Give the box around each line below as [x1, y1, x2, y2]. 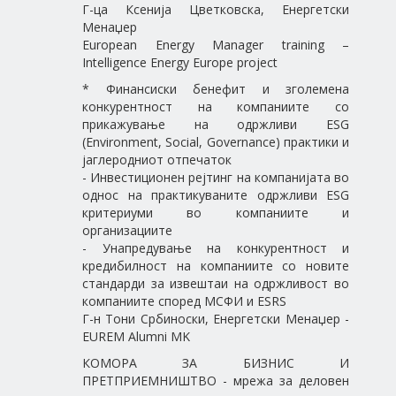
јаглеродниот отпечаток [82, 151, 232, 168]
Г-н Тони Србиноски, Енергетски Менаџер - [82, 310, 349, 327]
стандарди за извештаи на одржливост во [82, 275, 349, 292]
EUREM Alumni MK [82, 328, 190, 345]
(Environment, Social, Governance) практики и [82, 133, 349, 150]
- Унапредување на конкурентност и [82, 240, 349, 256]
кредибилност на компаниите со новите [82, 257, 349, 274]
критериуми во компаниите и [82, 204, 349, 221]
